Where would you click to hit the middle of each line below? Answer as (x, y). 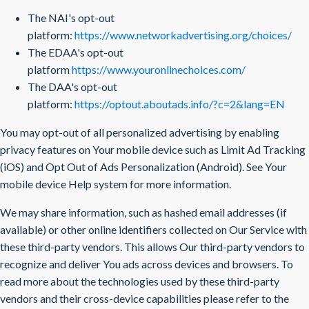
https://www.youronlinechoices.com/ (159, 69)
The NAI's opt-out (71, 18)
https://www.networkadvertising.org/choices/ (183, 35)
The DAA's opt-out (72, 87)
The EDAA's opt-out (76, 52)
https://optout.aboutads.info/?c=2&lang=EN (180, 104)
